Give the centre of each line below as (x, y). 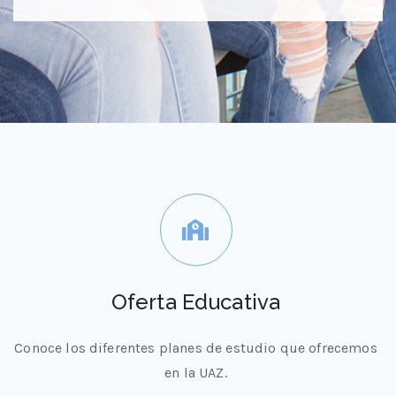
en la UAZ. (196, 373)
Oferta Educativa (196, 302)
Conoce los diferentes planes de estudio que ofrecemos (196, 348)
